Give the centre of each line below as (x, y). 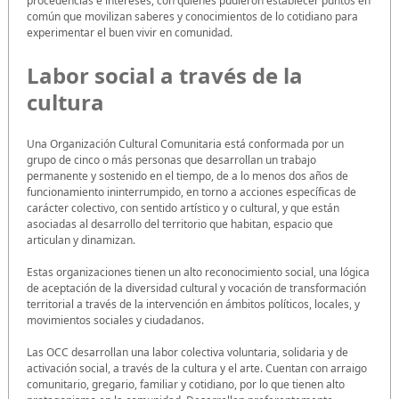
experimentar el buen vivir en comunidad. (130, 33)
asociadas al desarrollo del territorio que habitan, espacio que (180, 224)
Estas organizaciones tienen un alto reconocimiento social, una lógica (198, 272)
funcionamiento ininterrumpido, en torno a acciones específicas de (191, 191)
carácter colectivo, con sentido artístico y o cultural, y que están (183, 208)
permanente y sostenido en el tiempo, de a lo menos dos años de (187, 175)
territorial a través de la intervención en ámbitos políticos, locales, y (193, 304)
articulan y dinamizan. (81, 240)
